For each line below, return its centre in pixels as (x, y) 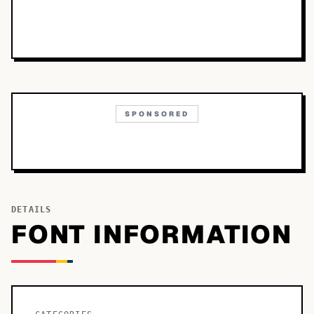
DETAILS (32, 210)
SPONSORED (157, 114)
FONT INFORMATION (152, 234)
